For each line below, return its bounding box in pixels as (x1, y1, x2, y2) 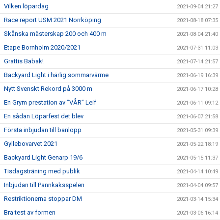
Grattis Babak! (4, 57, 44, 65)
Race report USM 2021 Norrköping (4, 16, 101, 24)
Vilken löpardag (4, 2, 49, 10)
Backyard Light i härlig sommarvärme (4, 71, 109, 79)
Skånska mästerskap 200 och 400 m (4, 30, 107, 37)
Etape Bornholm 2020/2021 (4, 44, 81, 51)
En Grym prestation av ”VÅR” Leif (4, 99, 96, 106)
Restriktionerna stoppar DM (4, 195, 82, 202)
